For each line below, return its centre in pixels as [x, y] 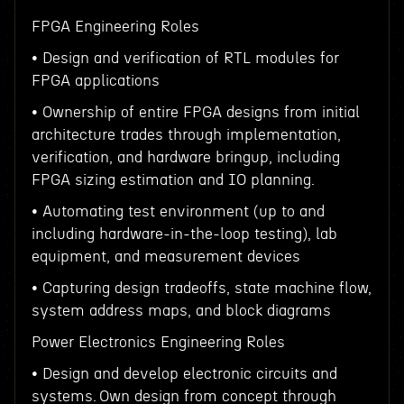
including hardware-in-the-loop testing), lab [184, 234]
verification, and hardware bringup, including [185, 157]
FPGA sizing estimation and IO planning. [173, 180]
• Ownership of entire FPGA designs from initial [195, 112]
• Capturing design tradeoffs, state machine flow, [201, 288]
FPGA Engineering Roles [115, 27]
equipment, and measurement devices [165, 257]
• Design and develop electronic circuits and [184, 374]
